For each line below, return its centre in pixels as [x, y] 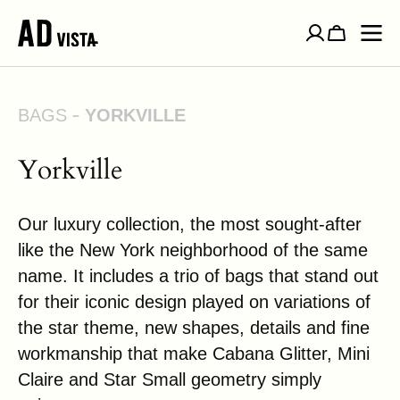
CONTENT [75, 36]
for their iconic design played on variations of [194, 302]
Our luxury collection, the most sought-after [190, 224]
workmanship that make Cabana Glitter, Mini [194, 354]
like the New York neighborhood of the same [193, 250]
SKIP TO [63, 15]
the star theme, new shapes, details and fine [194, 328]
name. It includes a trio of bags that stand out [198, 276]
